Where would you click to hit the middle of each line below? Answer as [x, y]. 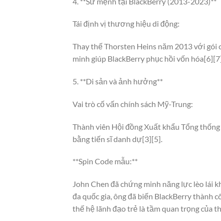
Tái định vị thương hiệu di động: [126, 24]
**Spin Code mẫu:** [105, 161]
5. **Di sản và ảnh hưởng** [118, 81]
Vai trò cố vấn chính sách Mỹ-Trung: [133, 104]
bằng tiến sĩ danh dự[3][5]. [117, 139]
